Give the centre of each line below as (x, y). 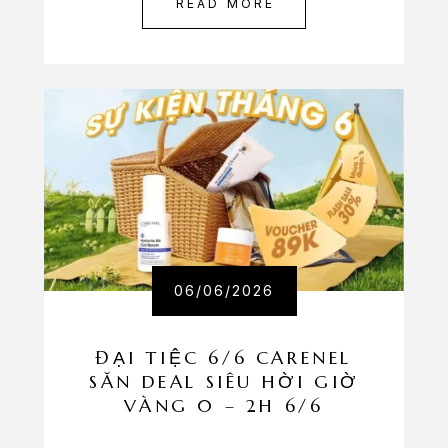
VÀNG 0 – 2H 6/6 (224, 405)
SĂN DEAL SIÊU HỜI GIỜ (224, 381)
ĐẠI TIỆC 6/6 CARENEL (224, 357)
